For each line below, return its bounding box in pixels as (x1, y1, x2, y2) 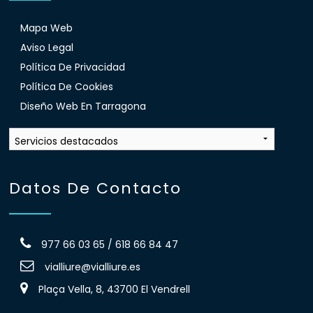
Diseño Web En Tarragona (20, 99, 146, 113)
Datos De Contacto (9, 177, 182, 200)
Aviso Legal (20, 40, 73, 54)
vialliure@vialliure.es (44, 260, 140, 275)
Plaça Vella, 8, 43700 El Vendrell (38, 282, 190, 297)
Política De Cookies (20, 79, 113, 94)
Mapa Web (20, 20, 73, 35)
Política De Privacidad (20, 59, 125, 74)
